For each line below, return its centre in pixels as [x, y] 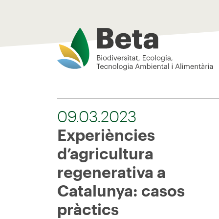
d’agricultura [105, 153]
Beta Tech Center [96, 34]
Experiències [106, 135]
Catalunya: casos [121, 190]
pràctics [88, 209]
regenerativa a [111, 172]
